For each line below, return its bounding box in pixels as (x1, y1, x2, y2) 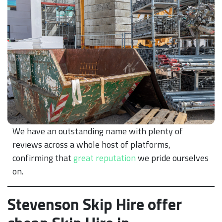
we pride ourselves (136, 151, 209, 165)
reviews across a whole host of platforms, (12, 137, 170, 151)
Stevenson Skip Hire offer (7, 192, 182, 216)
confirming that (12, 151, 73, 165)
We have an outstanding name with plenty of (12, 124, 183, 138)
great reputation (73, 151, 136, 165)
